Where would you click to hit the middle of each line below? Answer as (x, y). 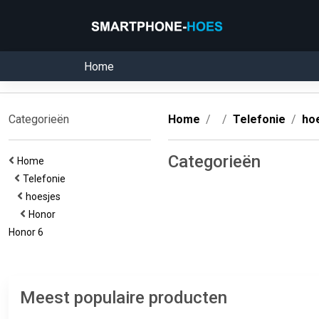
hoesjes (45, 197)
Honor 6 (28, 232)
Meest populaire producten (124, 298)
